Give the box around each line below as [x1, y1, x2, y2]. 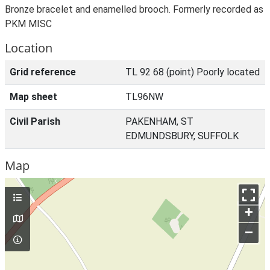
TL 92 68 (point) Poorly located [125, 66, 260, 78]
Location [5, 40, 52, 56]
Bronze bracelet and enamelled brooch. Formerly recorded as [5, 4, 263, 15]
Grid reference [10, 66, 76, 78]
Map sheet [10, 91, 57, 102]
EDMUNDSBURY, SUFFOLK [125, 130, 239, 142]
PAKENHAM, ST [125, 116, 193, 127]
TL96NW [125, 91, 163, 102]
